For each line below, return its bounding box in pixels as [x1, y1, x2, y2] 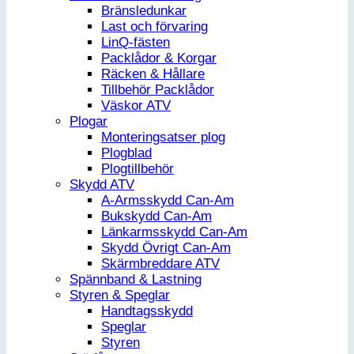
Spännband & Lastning [70, 271, 201, 287]
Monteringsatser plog [101, 129, 225, 145]
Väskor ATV [101, 97, 171, 113]
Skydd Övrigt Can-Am [101, 239, 231, 255]
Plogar [70, 113, 107, 129]
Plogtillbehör [101, 160, 174, 176]
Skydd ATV [70, 176, 134, 192]
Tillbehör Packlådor [101, 81, 214, 97]
